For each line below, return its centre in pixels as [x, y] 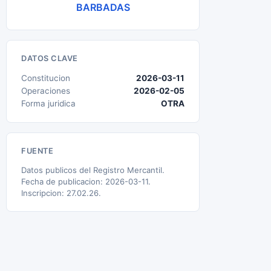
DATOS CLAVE [50, 58]
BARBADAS [103, 7]
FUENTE [37, 151]
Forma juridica [48, 103]
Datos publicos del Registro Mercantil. [93, 170]
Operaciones [46, 91]
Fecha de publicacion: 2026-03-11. [86, 181]
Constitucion [46, 78]
